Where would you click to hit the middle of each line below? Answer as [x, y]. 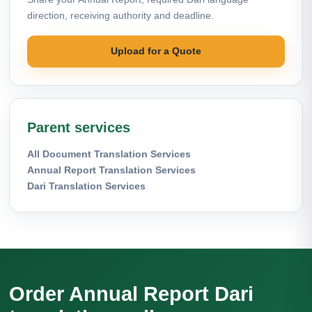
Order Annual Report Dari [131, 294]
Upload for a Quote [156, 51]
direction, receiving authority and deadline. [120, 15]
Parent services [79, 127]
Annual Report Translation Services [111, 170]
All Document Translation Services [109, 154]
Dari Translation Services [86, 186]
